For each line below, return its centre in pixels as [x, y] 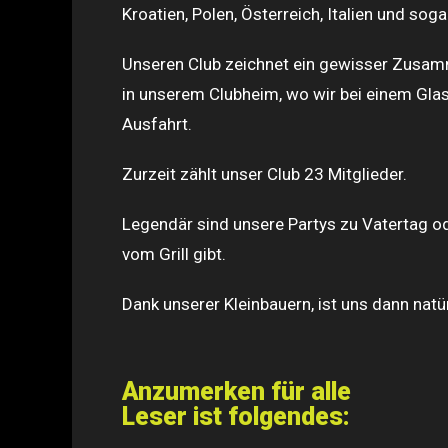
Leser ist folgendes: [236, 416]
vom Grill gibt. [174, 254]
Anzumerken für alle [236, 391]
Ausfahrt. [157, 124]
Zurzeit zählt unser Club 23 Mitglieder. [264, 174]
